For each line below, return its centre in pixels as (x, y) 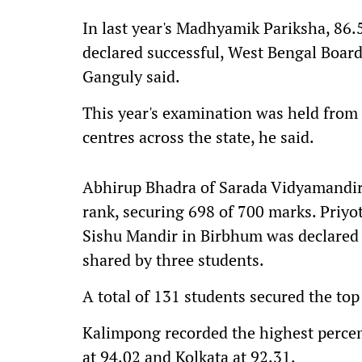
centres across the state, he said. (198, 137)
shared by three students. (173, 260)
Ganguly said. (131, 76)
